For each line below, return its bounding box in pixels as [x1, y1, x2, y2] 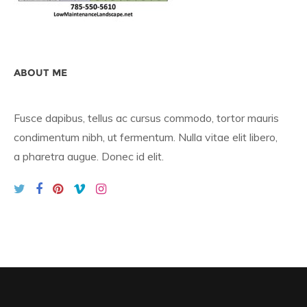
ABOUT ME [14, 66, 67, 79]
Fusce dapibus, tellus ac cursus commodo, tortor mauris [14, 111, 279, 125]
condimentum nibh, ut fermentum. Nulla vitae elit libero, [14, 130, 278, 144]
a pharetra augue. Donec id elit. [14, 149, 164, 163]
